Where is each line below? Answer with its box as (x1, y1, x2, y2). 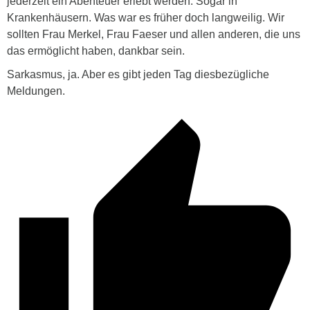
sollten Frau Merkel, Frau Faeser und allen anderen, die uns (7, 28, 300, 41)
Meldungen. (7, 85, 65, 98)
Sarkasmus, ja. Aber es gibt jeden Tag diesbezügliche (7, 69, 269, 81)
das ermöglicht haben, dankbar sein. (7, 45, 185, 57)
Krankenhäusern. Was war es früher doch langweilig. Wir (7, 12, 284, 24)
